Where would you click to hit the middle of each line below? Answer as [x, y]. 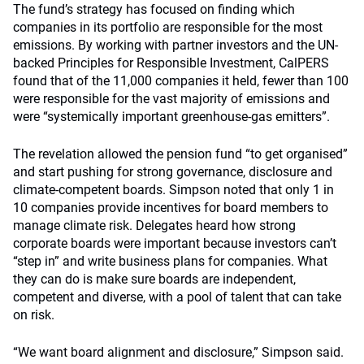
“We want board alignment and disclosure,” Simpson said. [178, 352]
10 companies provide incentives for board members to [171, 208]
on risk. [34, 315]
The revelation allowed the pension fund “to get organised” [180, 154]
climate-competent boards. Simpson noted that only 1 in [173, 190]
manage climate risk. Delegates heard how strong [154, 225]
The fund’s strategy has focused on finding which [154, 9]
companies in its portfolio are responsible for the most [168, 27]
